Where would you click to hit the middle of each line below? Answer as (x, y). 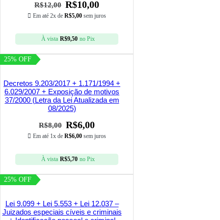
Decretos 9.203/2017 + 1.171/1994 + (62, 83)
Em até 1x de (49, 136)
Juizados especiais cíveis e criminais (62, 212)
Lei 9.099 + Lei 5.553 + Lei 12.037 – (62, 204)
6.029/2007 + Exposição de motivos (62, 92)
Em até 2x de (49, 16)
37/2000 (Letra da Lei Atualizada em (62, 100)
